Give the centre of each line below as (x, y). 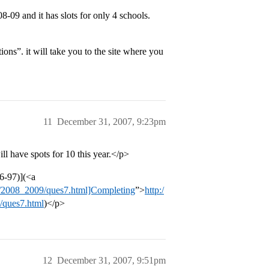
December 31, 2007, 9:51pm (111, 260)
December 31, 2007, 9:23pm (111, 122)
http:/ (154, 190)
